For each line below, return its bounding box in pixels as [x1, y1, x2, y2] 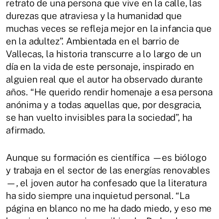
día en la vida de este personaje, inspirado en [6, 61, 195, 72]
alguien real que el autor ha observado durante [6, 74, 203, 85]
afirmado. [6, 125, 45, 136]
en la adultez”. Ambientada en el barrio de [6, 36, 180, 47]
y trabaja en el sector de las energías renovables [6, 165, 210, 176]
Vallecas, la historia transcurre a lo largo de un [6, 48, 201, 60]
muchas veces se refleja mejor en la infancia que [6, 23, 212, 34]
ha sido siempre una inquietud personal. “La [6, 190, 190, 201]
